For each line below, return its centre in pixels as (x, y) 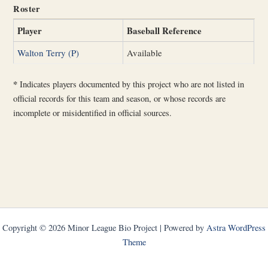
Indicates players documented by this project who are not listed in (131, 84)
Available (145, 52)
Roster (27, 8)
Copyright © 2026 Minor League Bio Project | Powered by (104, 228)
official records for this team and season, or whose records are (120, 99)
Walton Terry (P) (48, 52)
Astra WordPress (236, 228)
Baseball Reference (165, 30)
